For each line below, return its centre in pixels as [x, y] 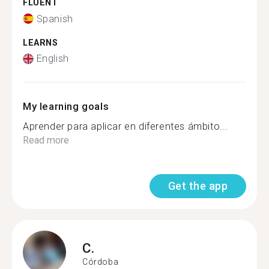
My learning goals [66, 106]
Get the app [198, 186]
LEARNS [41, 43]
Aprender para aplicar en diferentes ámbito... [125, 126]
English [53, 59]
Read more [46, 140]
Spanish [55, 19]
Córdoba [101, 261]
